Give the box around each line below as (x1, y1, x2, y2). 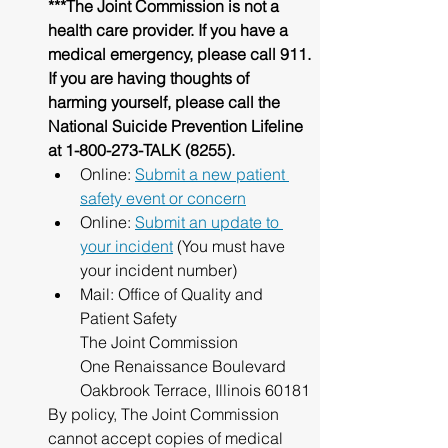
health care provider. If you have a (48, 20, 292, 40)
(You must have (173, 236, 289, 256)
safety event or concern (80, 188, 246, 208)
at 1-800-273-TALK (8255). (48, 140, 235, 160)
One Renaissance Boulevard (80, 356, 286, 376)
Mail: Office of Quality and (80, 284, 267, 304)
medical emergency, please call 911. (48, 44, 311, 64)
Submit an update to (135, 212, 283, 232)
